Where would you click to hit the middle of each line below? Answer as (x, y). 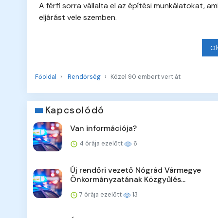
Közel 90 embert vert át (145, 77)
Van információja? (103, 128)
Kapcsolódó (75, 110)
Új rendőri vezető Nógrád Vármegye (136, 170)
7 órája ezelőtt (100, 195)
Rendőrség (84, 77)
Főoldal (46, 77)
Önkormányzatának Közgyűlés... (128, 180)
